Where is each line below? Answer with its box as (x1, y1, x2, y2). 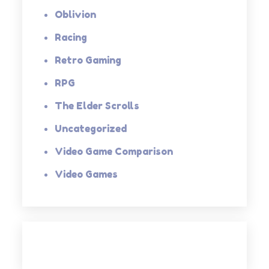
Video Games (55, 168, 118, 180)
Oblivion (55, 8, 97, 20)
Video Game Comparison (55, 145, 174, 157)
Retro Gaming (55, 53, 122, 66)
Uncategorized (55, 122, 127, 134)
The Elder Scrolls (55, 99, 140, 112)
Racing (55, 31, 88, 43)
